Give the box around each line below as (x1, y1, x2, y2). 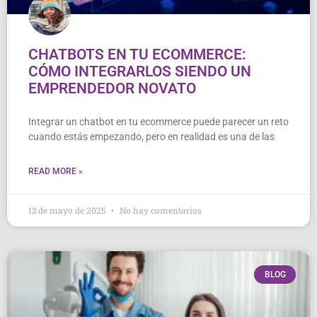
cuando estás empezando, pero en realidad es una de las (28, 130, 275, 142)
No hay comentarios (117, 204, 202, 216)
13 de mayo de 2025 (28, 204, 108, 216)
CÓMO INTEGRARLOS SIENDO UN (28, 62, 251, 80)
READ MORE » (28, 166, 83, 176)
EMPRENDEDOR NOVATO (28, 79, 196, 97)
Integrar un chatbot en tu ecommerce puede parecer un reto (28, 115, 289, 127)
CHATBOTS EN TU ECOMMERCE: (28, 45, 246, 63)
